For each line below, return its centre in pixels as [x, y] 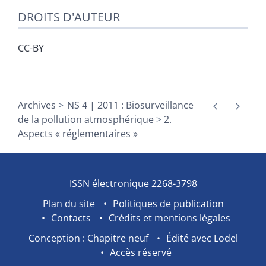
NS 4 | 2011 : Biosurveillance [130, 105]
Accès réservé [141, 253]
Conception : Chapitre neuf [88, 238]
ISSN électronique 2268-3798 [133, 184]
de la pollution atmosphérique [86, 120]
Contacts [71, 218]
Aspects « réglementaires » [78, 134]
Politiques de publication [168, 204]
